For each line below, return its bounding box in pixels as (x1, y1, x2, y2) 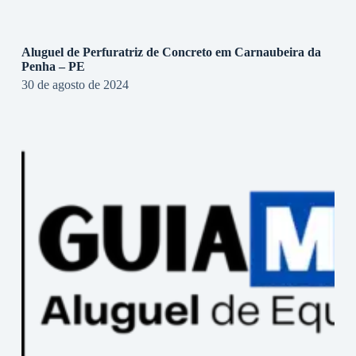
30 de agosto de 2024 (21, 77, 129, 91)
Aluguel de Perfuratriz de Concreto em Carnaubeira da (21, 44, 321, 59)
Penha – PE (21, 59, 85, 73)
